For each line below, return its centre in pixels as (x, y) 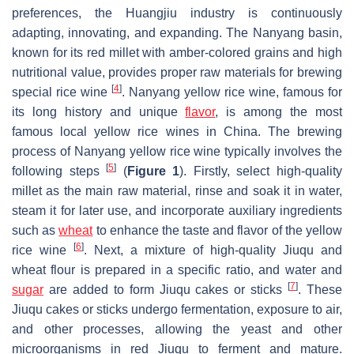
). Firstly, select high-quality (261, 171)
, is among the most (279, 111)
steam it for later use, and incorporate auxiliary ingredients (177, 210)
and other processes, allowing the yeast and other (177, 329)
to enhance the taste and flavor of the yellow (218, 230)
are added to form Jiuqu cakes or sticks (166, 289)
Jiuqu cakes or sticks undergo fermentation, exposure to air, (177, 309)
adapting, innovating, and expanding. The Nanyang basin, (177, 32)
